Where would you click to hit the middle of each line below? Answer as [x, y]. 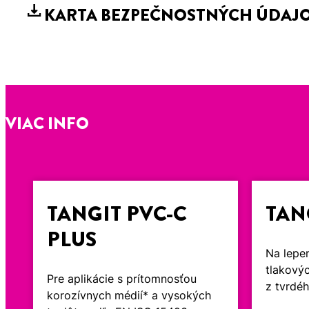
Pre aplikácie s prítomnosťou [122, 279]
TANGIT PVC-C [117, 214]
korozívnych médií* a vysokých [129, 296]
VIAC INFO [47, 124]
